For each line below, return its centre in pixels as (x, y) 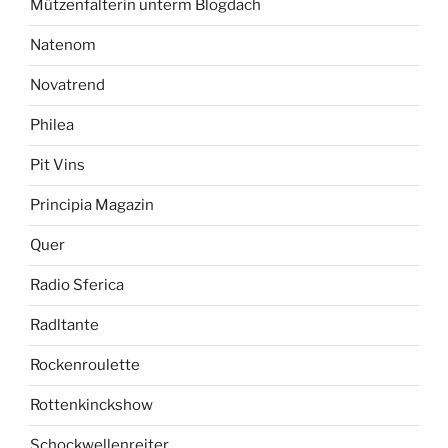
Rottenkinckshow (91, 405)
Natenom (63, 45)
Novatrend (67, 85)
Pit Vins (57, 165)
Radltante (64, 325)
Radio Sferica (77, 285)
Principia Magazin (92, 205)
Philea (52, 125)
